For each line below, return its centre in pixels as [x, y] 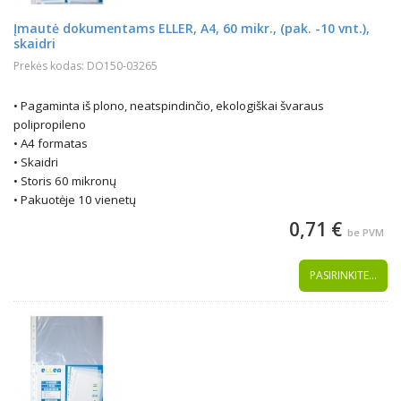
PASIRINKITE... [343, 275]
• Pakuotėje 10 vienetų [75, 200]
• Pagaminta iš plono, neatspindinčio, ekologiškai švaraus [169, 106]
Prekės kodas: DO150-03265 [85, 66]
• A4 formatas [51, 143]
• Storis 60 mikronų [65, 181]
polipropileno [50, 124]
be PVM [366, 232]
